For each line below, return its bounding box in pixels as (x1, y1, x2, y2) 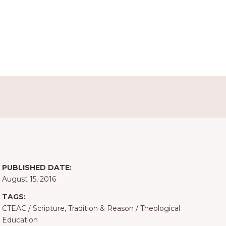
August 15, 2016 (2, 175, 56, 184)
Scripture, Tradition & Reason (32, 204, 134, 213)
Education (2, 215, 38, 225)
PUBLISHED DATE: (2, 163, 72, 173)
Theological (140, 204, 180, 213)
